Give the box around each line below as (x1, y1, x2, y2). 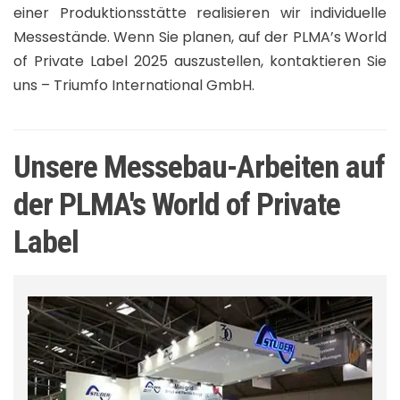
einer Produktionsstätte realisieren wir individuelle (13, 2, 387, 23)
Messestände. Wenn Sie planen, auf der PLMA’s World (13, 26, 387, 47)
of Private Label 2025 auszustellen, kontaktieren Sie (13, 50, 387, 71)
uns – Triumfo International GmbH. (13, 74, 254, 96)
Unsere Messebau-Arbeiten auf (13, 147, 385, 186)
